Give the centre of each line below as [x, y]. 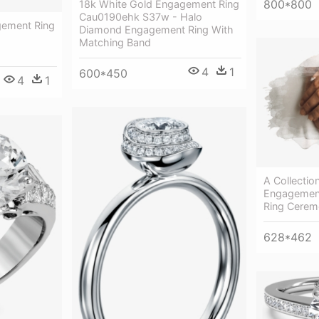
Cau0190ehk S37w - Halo [141, 16]
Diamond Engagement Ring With [156, 29]
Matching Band [115, 42]
